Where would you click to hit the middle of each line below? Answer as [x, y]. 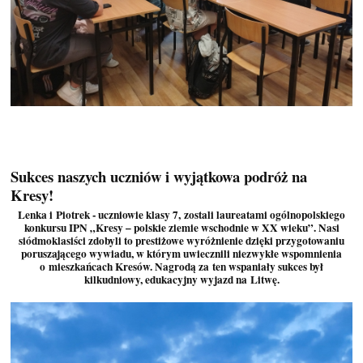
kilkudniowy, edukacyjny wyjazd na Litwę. [181, 279]
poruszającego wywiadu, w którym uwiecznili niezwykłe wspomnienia [181, 253]
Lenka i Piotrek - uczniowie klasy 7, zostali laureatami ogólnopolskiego [181, 214]
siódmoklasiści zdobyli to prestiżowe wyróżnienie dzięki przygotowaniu [181, 240]
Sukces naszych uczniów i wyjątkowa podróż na [159, 176]
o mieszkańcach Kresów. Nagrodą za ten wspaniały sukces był [181, 266]
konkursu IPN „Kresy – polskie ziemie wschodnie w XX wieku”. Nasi [181, 227]
